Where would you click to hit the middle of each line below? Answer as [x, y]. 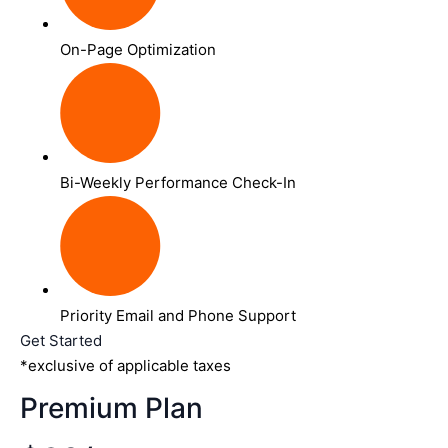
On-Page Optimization [138, 49]
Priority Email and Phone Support [178, 315]
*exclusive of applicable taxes [125, 365]
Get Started [61, 340]
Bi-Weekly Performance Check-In [178, 182]
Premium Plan [111, 408]
